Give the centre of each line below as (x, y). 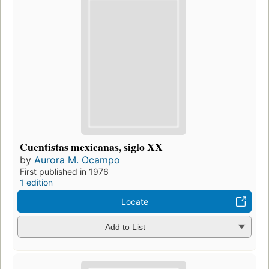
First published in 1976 (64, 171)
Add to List (125, 227)
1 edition (36, 182)
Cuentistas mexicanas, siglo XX (91, 146)
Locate (134, 201)
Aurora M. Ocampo (77, 159)
